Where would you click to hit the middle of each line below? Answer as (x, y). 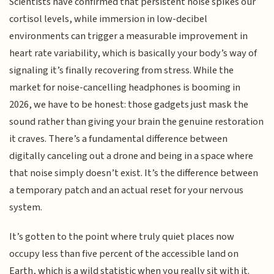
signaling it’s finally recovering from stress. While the (122, 70)
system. (26, 207)
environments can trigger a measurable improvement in (129, 36)
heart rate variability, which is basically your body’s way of (133, 53)
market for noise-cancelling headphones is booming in (125, 87)
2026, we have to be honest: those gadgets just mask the (129, 104)
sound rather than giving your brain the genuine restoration (137, 121)
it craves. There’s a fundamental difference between (119, 139)
